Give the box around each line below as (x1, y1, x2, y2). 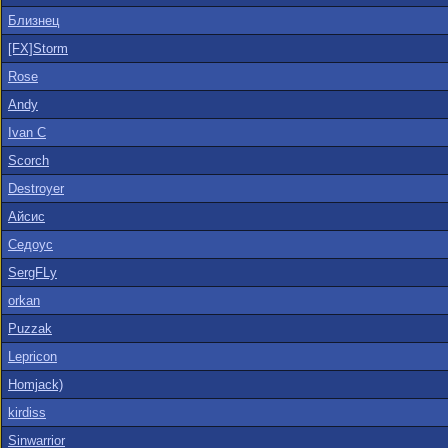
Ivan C (8, 125, 46, 140)
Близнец (8, 13, 59, 28)
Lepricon (8, 349, 57, 364)
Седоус (8, 237, 53, 252)
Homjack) (8, 377, 63, 392)
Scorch (8, 153, 49, 168)
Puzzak (8, 321, 52, 336)
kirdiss (8, 405, 46, 420)
